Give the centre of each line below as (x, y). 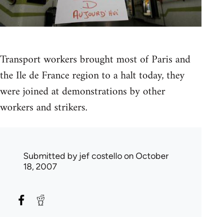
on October (145, 156)
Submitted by (51, 156)
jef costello (101, 156)
